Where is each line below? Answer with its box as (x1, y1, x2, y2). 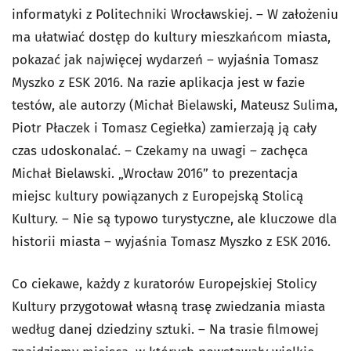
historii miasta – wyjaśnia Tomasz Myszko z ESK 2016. (12, 233, 331, 250)
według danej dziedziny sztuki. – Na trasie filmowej (12, 320, 319, 338)
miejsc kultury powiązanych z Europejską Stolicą (12, 187, 303, 204)
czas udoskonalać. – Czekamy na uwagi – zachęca (12, 142, 308, 159)
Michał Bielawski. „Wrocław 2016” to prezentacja (12, 165, 298, 182)
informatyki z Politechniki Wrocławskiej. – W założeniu (12, 5, 338, 23)
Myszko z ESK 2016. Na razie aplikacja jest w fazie (12, 74, 305, 91)
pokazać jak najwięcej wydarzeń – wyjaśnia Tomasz (12, 51, 318, 68)
